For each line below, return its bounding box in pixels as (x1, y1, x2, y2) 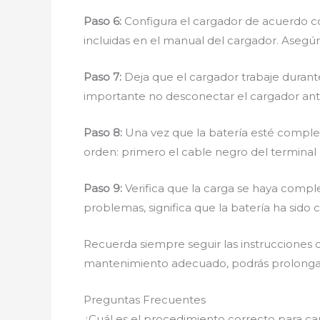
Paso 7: (84, 70, 121, 84)
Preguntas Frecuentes (84, 293, 206, 306)
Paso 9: (84, 181, 122, 195)
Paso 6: (84, 14, 121, 28)
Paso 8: (84, 126, 122, 139)
